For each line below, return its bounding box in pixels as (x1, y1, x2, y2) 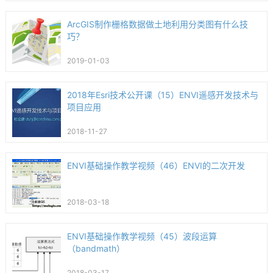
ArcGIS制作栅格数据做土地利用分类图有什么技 (66, 19, 248, 29)
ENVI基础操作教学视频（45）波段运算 (66, 231, 217, 241)
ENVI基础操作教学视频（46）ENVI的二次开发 (66, 160, 245, 171)
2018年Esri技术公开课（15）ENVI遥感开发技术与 (66, 90, 258, 100)
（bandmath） (66, 243, 125, 253)
